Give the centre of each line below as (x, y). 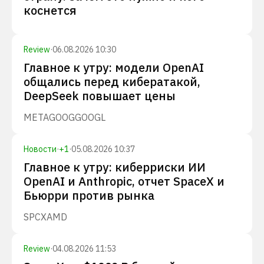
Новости (40, 149)
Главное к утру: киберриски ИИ (115, 167)
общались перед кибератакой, (112, 82)
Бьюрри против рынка (89, 195)
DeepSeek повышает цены (100, 96)
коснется (50, 10)
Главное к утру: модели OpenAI (114, 67)
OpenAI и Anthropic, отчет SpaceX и (124, 181)
